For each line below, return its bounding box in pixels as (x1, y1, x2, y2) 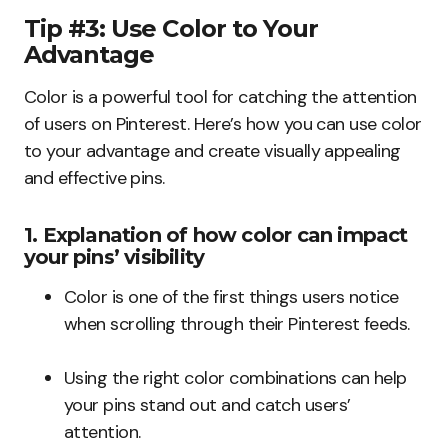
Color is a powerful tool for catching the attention (24, 85, 417, 110)
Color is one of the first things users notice (64, 285, 399, 310)
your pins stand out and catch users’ (64, 393, 351, 418)
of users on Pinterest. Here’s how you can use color (24, 112, 422, 137)
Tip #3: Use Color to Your (24, 14, 318, 44)
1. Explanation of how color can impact (24, 223, 408, 248)
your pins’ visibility (24, 245, 205, 270)
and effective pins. (24, 166, 165, 191)
